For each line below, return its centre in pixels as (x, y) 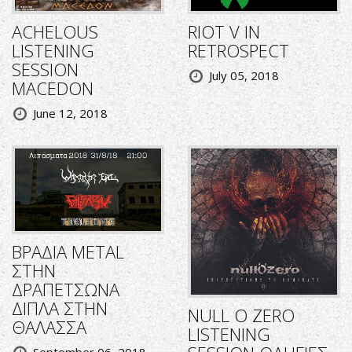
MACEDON (53, 88)
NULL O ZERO (241, 315)
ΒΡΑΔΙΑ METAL (68, 252)
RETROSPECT (238, 51)
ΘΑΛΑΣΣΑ (49, 327)
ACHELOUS (55, 32)
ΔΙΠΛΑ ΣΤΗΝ (60, 308)
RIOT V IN (224, 32)
